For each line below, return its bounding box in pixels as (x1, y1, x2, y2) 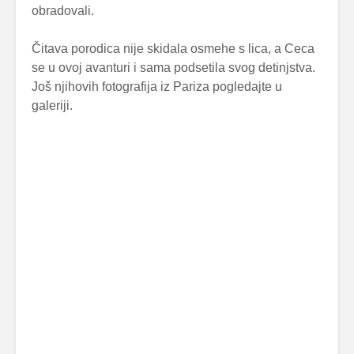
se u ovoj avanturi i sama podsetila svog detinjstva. (32, 61, 315, 75)
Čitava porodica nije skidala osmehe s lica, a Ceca (32, 42, 314, 56)
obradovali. (32, 4, 94, 18)
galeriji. (32, 99, 73, 113)
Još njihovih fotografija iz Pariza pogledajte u (32, 80, 282, 94)
